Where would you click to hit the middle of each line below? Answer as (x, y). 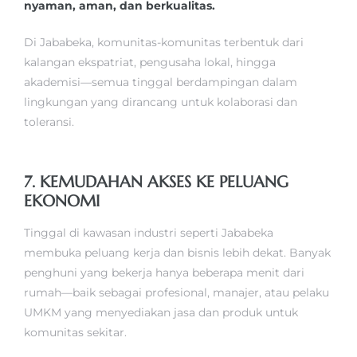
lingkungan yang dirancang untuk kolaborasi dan (161, 102)
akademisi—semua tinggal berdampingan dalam (161, 82)
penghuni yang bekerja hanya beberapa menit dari (164, 272)
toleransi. (49, 122)
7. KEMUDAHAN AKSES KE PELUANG (156, 182)
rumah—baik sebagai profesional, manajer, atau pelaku (177, 292)
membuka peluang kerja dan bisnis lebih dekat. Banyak (177, 252)
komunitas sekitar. (75, 332)
